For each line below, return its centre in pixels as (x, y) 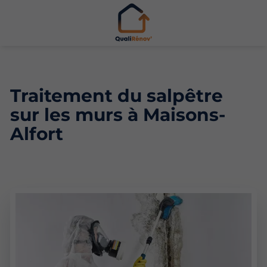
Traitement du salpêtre (117, 95)
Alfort (37, 133)
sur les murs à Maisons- (118, 114)
